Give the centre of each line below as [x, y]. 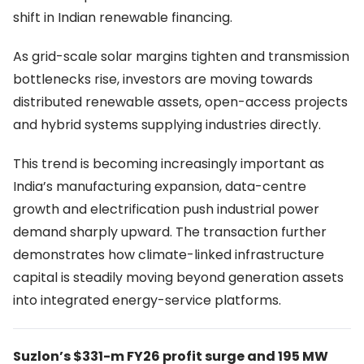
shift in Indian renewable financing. [123, 18]
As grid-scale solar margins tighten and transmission [181, 57]
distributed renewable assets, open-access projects [180, 102]
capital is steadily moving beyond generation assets [178, 278]
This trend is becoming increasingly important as [169, 164]
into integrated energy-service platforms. [147, 301]
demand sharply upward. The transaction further [170, 232]
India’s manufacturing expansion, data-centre [160, 187]
